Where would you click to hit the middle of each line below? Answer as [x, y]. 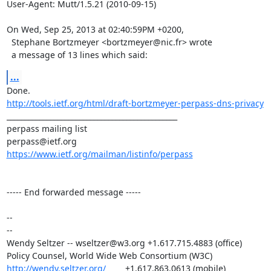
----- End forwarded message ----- [73, 192]
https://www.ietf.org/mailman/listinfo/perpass [100, 154]
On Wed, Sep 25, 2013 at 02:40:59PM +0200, [95, 29]
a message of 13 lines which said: [79, 54]
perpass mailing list [47, 128]
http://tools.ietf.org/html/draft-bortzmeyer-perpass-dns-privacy [135, 103]
